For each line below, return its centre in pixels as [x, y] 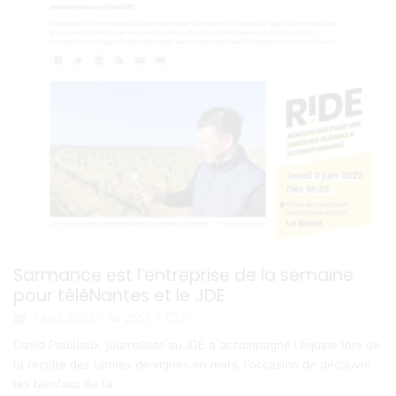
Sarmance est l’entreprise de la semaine [183, 275]
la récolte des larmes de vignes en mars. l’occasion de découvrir [193, 364]
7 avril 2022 [61, 319]
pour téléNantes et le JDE [119, 295]
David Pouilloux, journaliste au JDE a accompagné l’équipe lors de [197, 345]
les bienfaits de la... [67, 384]
